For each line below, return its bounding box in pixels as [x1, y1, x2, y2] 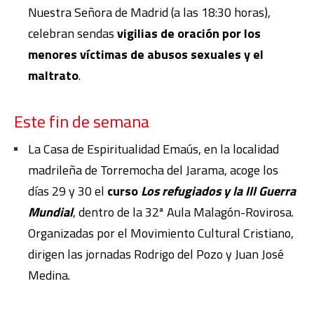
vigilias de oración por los [117, 23, 261, 43]
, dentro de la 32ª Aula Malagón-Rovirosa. [73, 202, 294, 221]
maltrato [28, 65, 78, 85]
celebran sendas [28, 23, 117, 43]
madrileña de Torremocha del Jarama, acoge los [28, 160, 278, 179]
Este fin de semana [14, 108, 149, 134]
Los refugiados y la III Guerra [141, 181, 296, 200]
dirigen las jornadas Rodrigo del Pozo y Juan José [28, 244, 284, 264]
